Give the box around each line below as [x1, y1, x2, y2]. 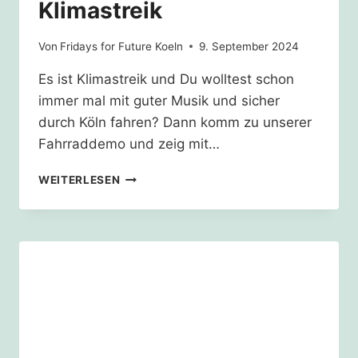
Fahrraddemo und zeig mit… [38, 135, 220, 152]
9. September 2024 [199, 39, 300, 53]
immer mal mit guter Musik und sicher [38, 92, 280, 109]
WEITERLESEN [38, 173, 121, 186]
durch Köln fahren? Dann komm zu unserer [38, 113, 312, 130]
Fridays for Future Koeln [60, 39, 184, 53]
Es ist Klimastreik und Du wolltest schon [38, 70, 294, 87]
